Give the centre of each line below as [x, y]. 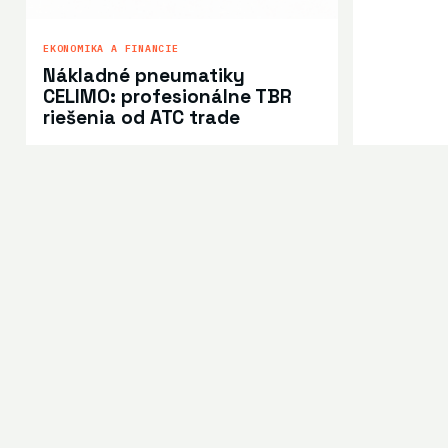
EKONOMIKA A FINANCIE [111, 48]
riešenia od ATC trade [141, 117]
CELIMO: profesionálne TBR [167, 96]
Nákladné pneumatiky [144, 75]
